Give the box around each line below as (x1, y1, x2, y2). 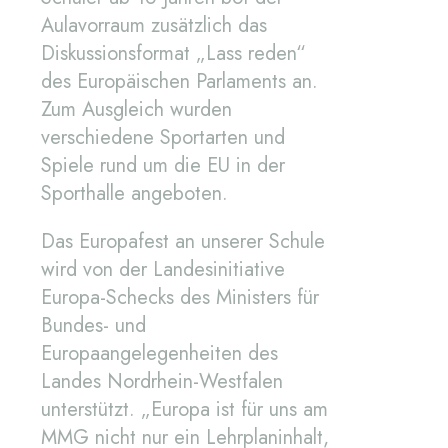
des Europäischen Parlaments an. (41, 67, 318, 97)
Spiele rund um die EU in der (41, 151, 285, 181)
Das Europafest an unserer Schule (41, 227, 325, 257)
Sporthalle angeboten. (41, 179, 228, 209)
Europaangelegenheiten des (41, 339, 278, 369)
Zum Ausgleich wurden (41, 95, 232, 125)
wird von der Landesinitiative (41, 255, 285, 285)
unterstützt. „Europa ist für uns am (41, 395, 328, 425)
